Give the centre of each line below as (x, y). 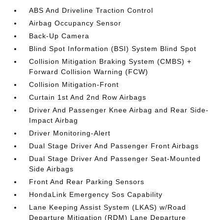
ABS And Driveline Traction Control (91, 10)
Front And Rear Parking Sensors (87, 182)
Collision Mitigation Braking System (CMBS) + (110, 61)
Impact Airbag (54, 120)
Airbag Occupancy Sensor (75, 23)
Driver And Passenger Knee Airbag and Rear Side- (119, 110)
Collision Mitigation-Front (74, 84)
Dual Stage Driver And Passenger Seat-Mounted (115, 159)
